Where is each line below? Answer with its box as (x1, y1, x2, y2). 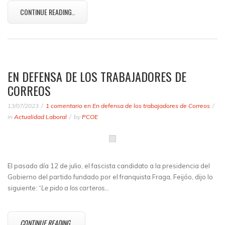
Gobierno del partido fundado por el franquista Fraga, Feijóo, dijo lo (8, 173, 213, 181)
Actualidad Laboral (14, 113, 67, 121)
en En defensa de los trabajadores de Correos (82, 102, 210, 109)
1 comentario (46, 102, 82, 109)
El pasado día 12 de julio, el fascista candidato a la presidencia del (8, 162, 210, 170)
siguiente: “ (8, 184, 41, 192)
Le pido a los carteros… (41, 184, 109, 192)
